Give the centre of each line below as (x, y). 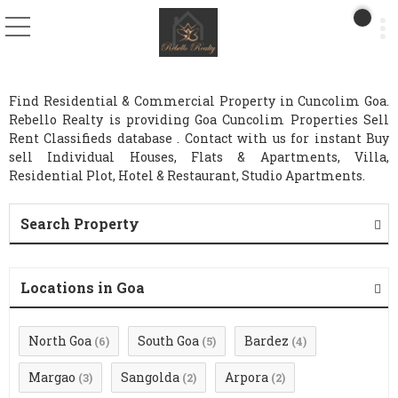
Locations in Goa (83, 287)
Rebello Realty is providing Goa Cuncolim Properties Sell (199, 119)
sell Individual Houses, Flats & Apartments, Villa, (199, 157)
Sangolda (150, 377)
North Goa (60, 341)
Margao (52, 377)
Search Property (80, 223)
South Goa (168, 341)
